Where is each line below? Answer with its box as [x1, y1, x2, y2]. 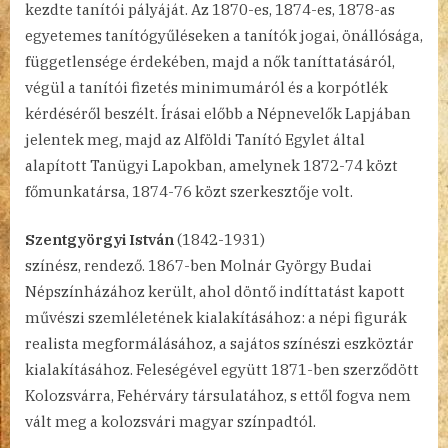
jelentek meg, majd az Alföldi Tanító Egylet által [25, 129, 365, 149]
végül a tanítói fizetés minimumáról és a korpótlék [25, 77, 388, 97]
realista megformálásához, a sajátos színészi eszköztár [25, 334, 414, 354]
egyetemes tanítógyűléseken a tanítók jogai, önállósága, [25, 25, 423, 45]
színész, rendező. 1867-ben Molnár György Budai [25, 256, 372, 276]
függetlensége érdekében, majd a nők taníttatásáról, [25, 51, 395, 71]
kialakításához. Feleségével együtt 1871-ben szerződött [25, 360, 419, 380]
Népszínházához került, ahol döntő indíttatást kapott [25, 282, 405, 302]
